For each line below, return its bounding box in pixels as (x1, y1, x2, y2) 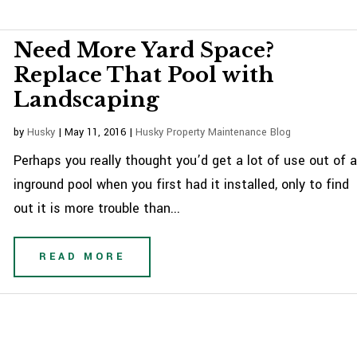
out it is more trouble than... (14, 199, 181, 218)
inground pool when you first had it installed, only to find (14, 175, 350, 194)
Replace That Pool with (14, 62, 275, 88)
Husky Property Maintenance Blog (135, 125, 292, 139)
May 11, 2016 (65, 125, 127, 139)
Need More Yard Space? (14, 37, 275, 63)
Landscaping (14, 87, 160, 112)
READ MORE (39, 249, 126, 264)
